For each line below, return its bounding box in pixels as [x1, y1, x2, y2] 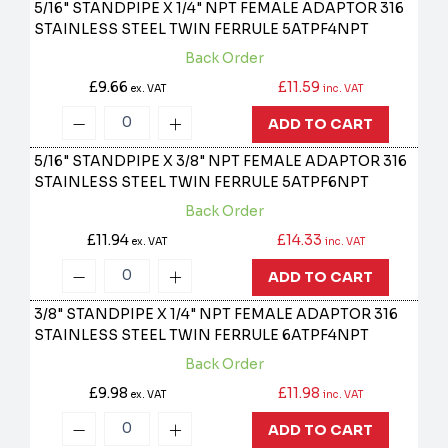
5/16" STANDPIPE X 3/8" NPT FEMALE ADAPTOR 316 [34, 152, 408, 171]
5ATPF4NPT [282, 20, 370, 39]
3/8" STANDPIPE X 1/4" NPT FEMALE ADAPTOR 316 [34, 305, 399, 324]
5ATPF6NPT [282, 173, 370, 192]
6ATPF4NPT [282, 326, 370, 345]
